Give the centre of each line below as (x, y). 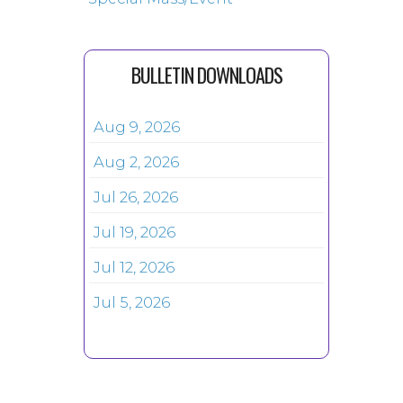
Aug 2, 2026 (137, 162)
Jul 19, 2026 (135, 232)
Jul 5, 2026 (132, 302)
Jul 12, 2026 (134, 267)
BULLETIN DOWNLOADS (206, 75)
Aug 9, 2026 (137, 127)
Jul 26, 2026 (136, 197)
